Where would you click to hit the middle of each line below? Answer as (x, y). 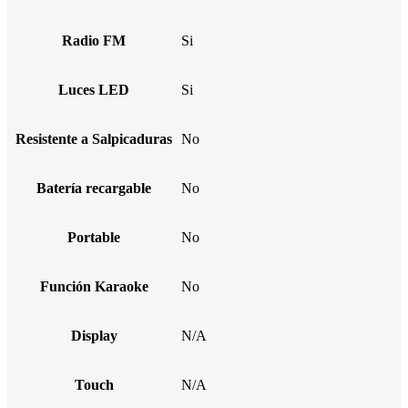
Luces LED (94, 89)
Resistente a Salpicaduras (94, 138)
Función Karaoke (94, 286)
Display (94, 335)
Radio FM (94, 40)
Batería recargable (94, 188)
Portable (94, 237)
